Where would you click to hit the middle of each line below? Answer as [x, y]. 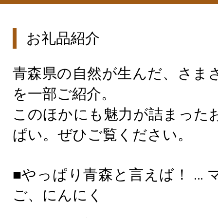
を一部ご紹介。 [64, 94]
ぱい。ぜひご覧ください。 [102, 135]
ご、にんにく [57, 195]
